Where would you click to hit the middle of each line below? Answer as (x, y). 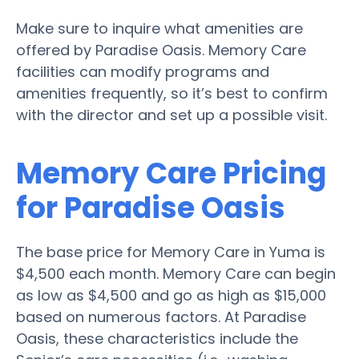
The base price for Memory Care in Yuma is (171, 252)
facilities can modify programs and (143, 71)
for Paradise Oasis (151, 208)
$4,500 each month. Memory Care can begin (176, 273)
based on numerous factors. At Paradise (161, 317)
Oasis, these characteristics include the (157, 338)
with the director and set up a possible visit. (171, 115)
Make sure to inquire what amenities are (159, 28)
